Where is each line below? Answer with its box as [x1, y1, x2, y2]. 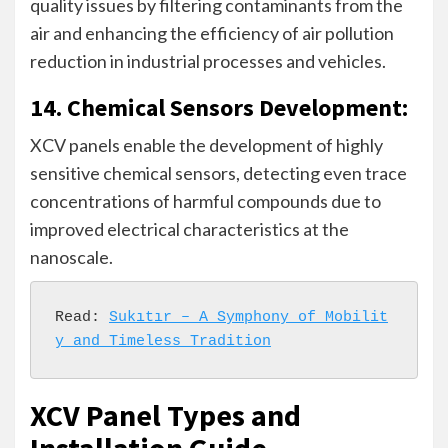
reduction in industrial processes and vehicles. [30, 49, 386, 72]
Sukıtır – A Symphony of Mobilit [109, 308, 388, 326]
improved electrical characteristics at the [30, 217, 349, 240]
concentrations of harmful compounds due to [30, 189, 381, 212]
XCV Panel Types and [30, 395, 301, 434]
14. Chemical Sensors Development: [30, 91, 408, 123]
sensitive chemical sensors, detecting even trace [30, 161, 407, 184]
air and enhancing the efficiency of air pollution [30, 21, 394, 44]
